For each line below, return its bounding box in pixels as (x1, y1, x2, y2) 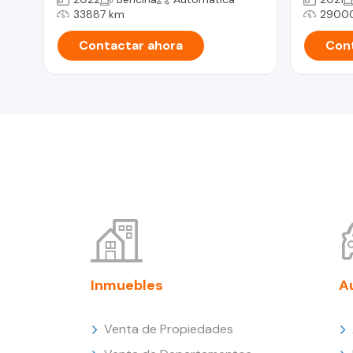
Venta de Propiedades (104, 320, 233, 337)
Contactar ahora (79, 36, 183, 54)
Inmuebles (91, 275, 163, 295)
